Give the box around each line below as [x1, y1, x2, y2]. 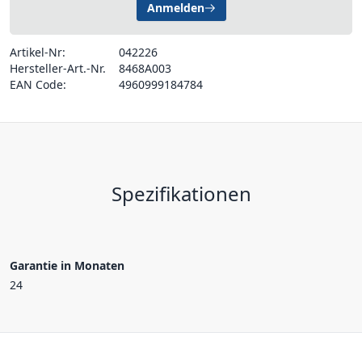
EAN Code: [10, 77, 66, 92]
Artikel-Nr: [10, 44, 65, 60]
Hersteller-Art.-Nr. [10, 61, 106, 76]
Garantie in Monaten [10, 258, 124, 273]
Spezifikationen [111, 180, 251, 207]
